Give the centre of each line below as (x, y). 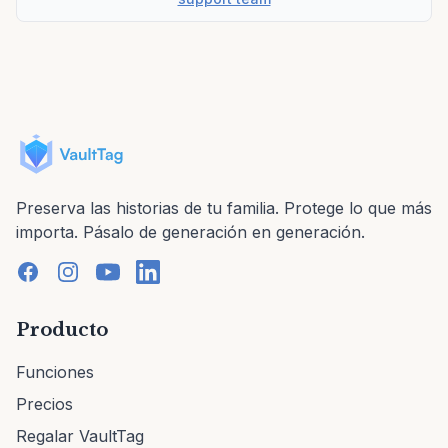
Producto (62, 330)
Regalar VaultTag (80, 436)
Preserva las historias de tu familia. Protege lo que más (224, 208)
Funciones (55, 372)
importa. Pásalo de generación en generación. (190, 232)
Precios (44, 404)
